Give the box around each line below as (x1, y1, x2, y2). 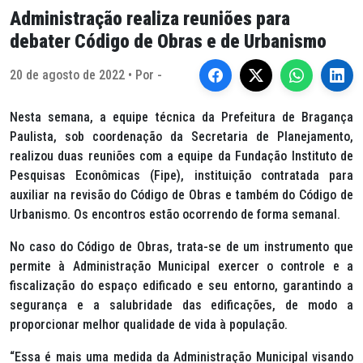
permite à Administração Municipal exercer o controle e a (10, 258, 353, 274)
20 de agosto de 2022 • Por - (10, 67, 162, 83)
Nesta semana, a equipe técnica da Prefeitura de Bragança (10, 109, 353, 125)
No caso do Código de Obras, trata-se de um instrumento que (10, 239, 353, 254)
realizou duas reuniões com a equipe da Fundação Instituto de (10, 148, 353, 164)
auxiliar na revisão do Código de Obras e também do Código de (10, 187, 353, 203)
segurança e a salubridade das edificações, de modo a (10, 297, 353, 313)
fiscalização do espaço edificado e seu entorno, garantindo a (10, 278, 353, 293)
